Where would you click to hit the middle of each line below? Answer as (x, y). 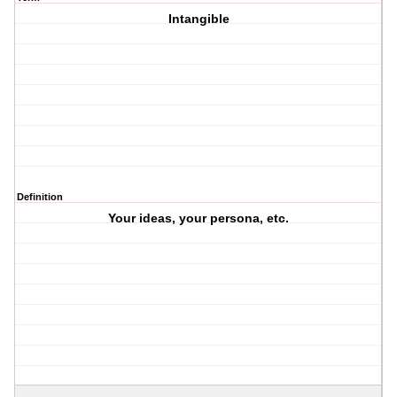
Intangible (198, 19)
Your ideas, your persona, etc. (199, 218)
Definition (40, 197)
